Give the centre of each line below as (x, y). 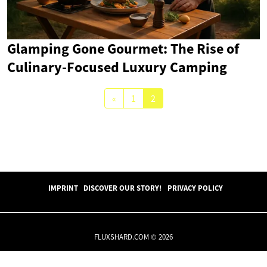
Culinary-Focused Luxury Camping (117, 67)
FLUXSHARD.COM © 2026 (133, 237)
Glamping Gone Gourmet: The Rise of (123, 49)
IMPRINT (63, 188)
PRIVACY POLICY (195, 188)
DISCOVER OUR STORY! (123, 188)
